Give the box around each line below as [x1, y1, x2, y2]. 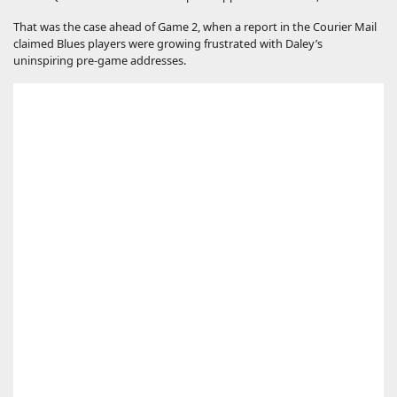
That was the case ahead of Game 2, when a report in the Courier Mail [13, 18, 377, 35]
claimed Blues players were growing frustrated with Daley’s [13, 35, 323, 51]
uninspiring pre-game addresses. [13, 51, 186, 68]
